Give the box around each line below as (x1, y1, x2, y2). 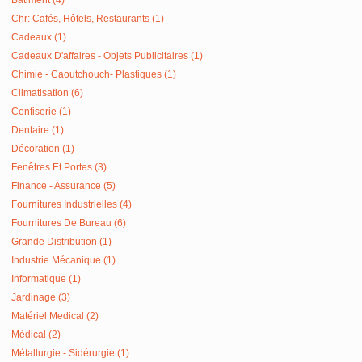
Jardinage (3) (11, 292, 71, 303)
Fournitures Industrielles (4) (11, 199, 133, 210)
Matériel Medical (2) (11, 310, 99, 322)
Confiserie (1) (11, 106, 72, 117)
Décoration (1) (11, 143, 75, 154)
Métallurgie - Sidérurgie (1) (11, 347, 130, 359)
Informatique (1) (11, 273, 82, 284)
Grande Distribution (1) (11, 236, 112, 247)
